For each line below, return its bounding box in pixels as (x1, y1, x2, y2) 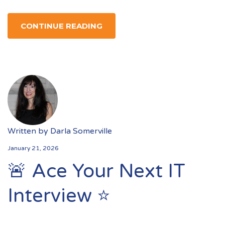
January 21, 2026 (8, 144, 59, 152)
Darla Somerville (50, 126, 112, 136)
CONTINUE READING (21, 21, 102, 31)
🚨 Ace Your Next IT (8, 159, 185, 183)
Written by (8, 126, 50, 136)
